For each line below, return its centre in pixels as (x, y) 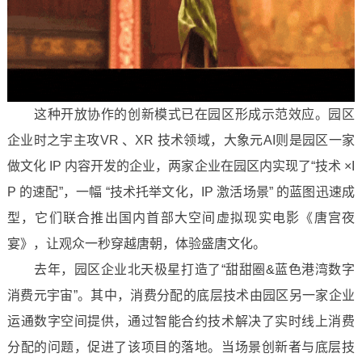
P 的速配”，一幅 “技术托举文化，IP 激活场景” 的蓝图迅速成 (181, 192)
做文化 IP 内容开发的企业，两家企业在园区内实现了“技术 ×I (181, 166)
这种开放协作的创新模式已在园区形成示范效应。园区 (181, 114)
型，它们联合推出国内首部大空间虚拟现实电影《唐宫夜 (181, 218)
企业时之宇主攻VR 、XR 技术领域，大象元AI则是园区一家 (181, 140)
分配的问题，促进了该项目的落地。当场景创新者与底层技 (181, 347)
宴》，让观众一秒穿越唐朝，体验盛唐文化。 (136, 244)
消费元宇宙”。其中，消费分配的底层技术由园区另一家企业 (181, 295)
